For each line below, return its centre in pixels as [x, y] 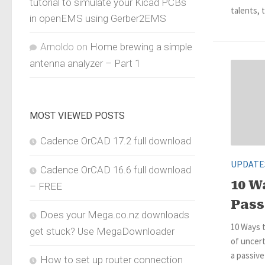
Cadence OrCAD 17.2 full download [116, 140]
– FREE [46, 186]
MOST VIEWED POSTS [77, 115]
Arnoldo [57, 46]
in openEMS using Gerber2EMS [98, 18]
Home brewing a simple [141, 46]
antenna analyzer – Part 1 [85, 63]
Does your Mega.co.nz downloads [115, 214]
